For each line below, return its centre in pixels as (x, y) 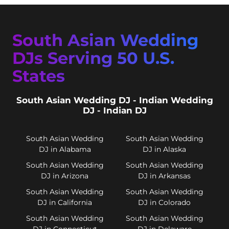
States (39, 76)
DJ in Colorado (164, 202)
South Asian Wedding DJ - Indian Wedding (114, 100)
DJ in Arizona (65, 176)
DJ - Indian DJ (114, 111)
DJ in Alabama (65, 149)
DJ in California (65, 202)
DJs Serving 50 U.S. (93, 58)
